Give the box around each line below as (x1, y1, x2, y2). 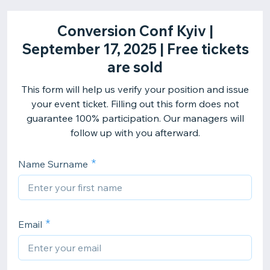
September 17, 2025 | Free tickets (21, 40, 249, 58)
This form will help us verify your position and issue (21, 83, 249, 95)
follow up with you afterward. (70, 127, 200, 139)
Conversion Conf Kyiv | (57, 22, 213, 40)
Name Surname (18, 158, 88, 170)
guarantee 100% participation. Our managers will (26, 112, 244, 124)
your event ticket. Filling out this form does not (31, 98, 239, 110)
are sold (107, 58, 163, 76)
